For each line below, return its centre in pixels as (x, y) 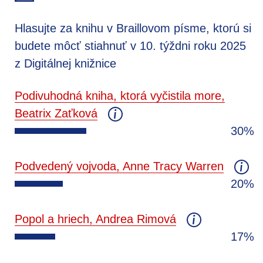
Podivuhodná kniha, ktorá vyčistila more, (120, 95)
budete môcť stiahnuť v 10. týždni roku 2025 (130, 45)
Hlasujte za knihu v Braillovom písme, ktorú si (133, 28)
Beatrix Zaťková (56, 113)
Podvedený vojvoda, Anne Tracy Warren (119, 166)
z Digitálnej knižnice (65, 63)
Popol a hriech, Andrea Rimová (95, 219)
